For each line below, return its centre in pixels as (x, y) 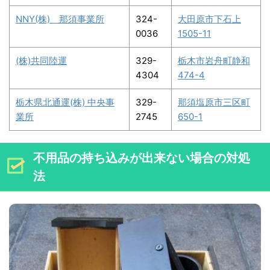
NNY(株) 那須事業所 (60, 19)
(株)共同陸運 (41, 60)
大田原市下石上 (209, 19)
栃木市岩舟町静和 (214, 60)
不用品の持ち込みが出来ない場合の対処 (142, 158)
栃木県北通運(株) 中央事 (65, 102)
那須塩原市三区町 (214, 102)
